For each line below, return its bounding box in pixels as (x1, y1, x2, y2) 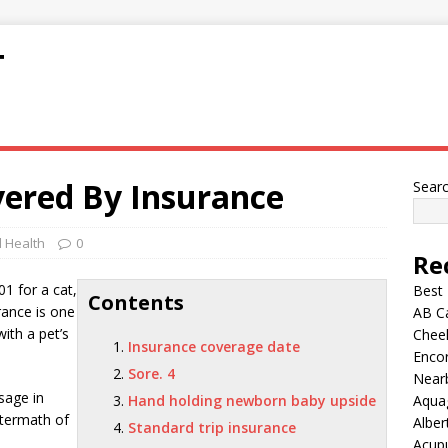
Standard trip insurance (128, 418, 297, 437)
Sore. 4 (128, 364, 176, 383)
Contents (88, 289, 185, 316)
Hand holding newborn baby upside (128, 391, 377, 410)
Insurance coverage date (128, 337, 301, 356)
